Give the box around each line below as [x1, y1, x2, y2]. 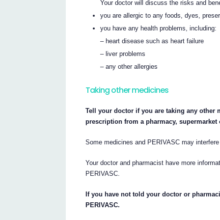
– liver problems [100, 50, 146, 58]
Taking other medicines [85, 84, 169, 96]
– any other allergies [100, 63, 158, 71]
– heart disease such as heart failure [100, 37, 204, 45]
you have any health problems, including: [100, 25, 217, 32]
